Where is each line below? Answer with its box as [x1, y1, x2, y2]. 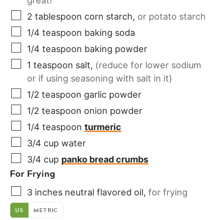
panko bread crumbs [61, 154, 148, 165]
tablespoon [35, 11, 82, 22]
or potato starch [137, 11, 206, 22]
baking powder [84, 43, 147, 54]
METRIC [33, 205, 58, 215]
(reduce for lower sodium [95, 59, 201, 70]
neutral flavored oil [65, 187, 143, 197]
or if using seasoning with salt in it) [27, 73, 172, 83]
